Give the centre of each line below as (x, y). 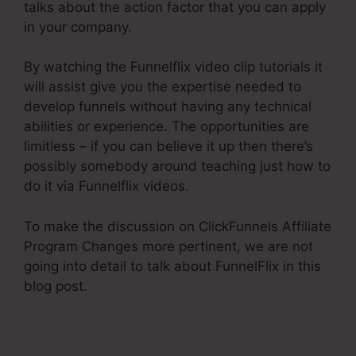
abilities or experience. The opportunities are (166, 127)
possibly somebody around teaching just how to (177, 166)
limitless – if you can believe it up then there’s (168, 147)
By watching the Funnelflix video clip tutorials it (173, 67)
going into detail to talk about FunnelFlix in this (172, 266)
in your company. (78, 27)
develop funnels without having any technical (168, 107)
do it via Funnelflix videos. (106, 186)
